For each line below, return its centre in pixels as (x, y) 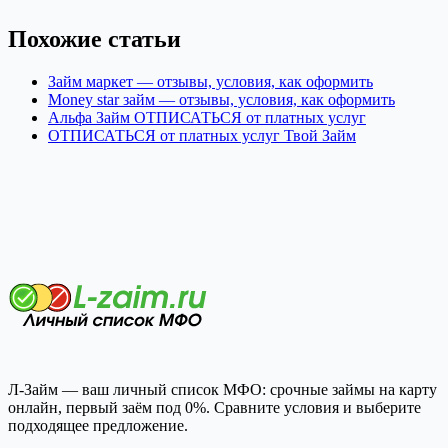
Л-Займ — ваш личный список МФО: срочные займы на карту (222, 389)
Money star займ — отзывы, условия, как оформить (221, 99)
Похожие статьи (94, 38)
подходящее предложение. (98, 425)
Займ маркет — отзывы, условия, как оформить (210, 81)
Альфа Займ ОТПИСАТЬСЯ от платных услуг (207, 117)
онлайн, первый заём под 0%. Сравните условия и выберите (214, 407)
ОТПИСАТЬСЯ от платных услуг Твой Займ (202, 135)
